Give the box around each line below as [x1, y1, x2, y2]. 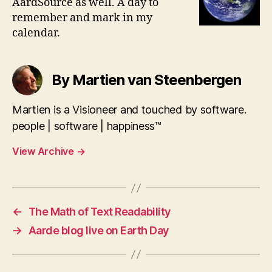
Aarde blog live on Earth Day [28, 224, 169, 237]
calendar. [12, 26, 60, 40]
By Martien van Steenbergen [52, 71, 242, 89]
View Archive [12, 145, 76, 157]
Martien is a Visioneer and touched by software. [12, 103, 246, 116]
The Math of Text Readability [28, 205, 171, 218]
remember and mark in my [12, 11, 152, 25]
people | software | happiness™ [12, 120, 161, 132]
